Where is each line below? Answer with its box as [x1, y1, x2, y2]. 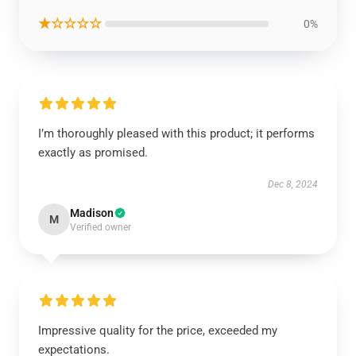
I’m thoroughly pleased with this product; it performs [38, 126, 315, 141]
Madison [70, 207, 114, 219]
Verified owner [70, 222, 131, 233]
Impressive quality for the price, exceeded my [38, 323, 277, 338]
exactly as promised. [38, 145, 148, 160]
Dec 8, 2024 [268, 179, 318, 190]
